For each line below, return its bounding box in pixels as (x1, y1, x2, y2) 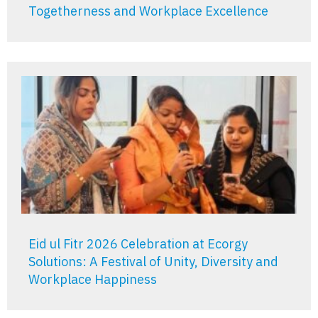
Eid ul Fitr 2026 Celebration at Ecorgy (28, 235, 248, 252)
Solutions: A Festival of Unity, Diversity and (28, 253, 278, 270)
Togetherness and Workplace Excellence (28, 2, 268, 19)
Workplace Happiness (28, 270, 157, 287)
